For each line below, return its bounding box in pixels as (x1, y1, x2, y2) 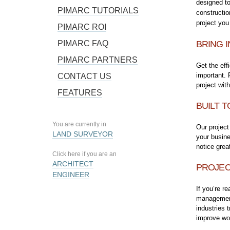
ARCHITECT (52, 160, 93, 168)
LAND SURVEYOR (52, 130, 113, 138)
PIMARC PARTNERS (57, 55, 138, 64)
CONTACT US (57, 72, 111, 81)
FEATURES (57, 88, 102, 97)
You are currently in (52, 121, 106, 128)
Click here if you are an (52, 150, 117, 158)
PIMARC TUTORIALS (57, 6, 139, 15)
